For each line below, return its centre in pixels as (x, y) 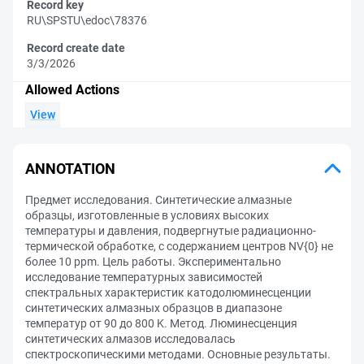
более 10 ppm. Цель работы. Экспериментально (153, 262)
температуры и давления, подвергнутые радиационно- (171, 231)
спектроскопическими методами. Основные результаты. (178, 354)
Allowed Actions (72, 90)
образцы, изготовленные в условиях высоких (147, 215)
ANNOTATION (70, 168)
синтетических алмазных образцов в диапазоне (154, 308)
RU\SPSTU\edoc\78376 (87, 20)
